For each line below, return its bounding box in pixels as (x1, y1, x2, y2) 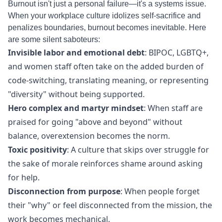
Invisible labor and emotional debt (8, 47, 145, 58)
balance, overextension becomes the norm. (8, 130, 170, 141)
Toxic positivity (8, 144, 67, 155)
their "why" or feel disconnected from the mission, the (8, 200, 212, 211)
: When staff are (144, 103, 203, 113)
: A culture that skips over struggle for (67, 144, 209, 155)
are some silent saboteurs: (8, 35, 100, 44)
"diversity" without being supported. (8, 89, 145, 100)
